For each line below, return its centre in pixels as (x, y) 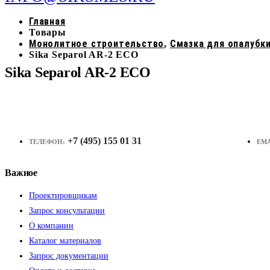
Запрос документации (69, 256)
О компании (51, 225)
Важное (21, 172)
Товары (48, 32)
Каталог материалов (65, 240)
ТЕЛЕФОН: (47, 141)
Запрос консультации (67, 210)
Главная (47, 21)
